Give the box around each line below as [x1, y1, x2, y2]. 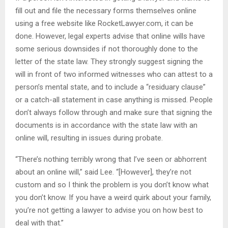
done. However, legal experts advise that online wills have [15, 31, 205, 41]
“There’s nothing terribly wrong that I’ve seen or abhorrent [15, 154, 207, 164]
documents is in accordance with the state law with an [15, 120, 197, 130]
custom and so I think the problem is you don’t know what [15, 180, 209, 189]
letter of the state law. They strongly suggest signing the [15, 56, 203, 66]
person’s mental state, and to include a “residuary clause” [15, 82, 206, 92]
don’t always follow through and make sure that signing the [15, 107, 212, 117]
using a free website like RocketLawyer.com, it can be [15, 18, 193, 28]
